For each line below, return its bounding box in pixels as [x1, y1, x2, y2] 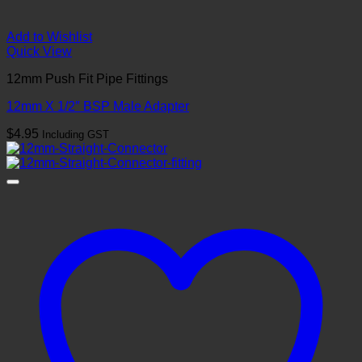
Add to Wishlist [6, 29, 92, 44]
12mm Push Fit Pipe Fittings [6, 71, 168, 86]
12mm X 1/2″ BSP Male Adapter [6, 99, 189, 113]
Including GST [42, 128, 109, 141]
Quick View [6, 44, 72, 58]
